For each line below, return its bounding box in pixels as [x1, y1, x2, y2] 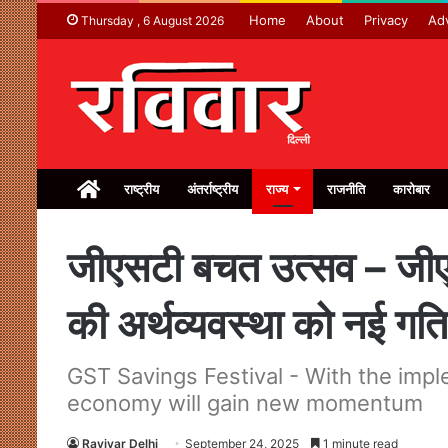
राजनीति [327, 181, 365, 197]
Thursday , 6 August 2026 [78, 13, 224, 28]
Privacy [364, 12, 408, 28]
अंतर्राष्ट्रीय [187, 181, 238, 197]
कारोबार [393, 181, 430, 197]
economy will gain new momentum [67, 390, 423, 416]
